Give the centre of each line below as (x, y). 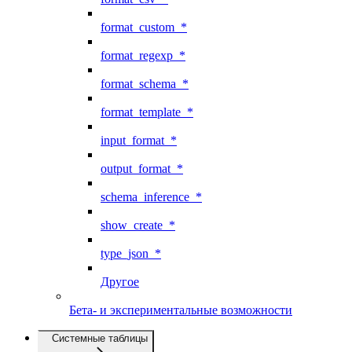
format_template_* (147, 112)
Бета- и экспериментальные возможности (181, 310)
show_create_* (138, 225)
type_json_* (131, 253)
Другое (120, 281)
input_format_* (139, 140)
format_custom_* (144, 27)
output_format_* (142, 168)
